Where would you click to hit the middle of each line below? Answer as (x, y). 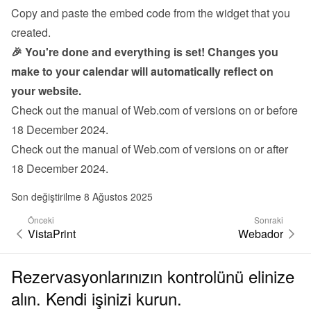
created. (31, 32)
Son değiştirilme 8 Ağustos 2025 (82, 196)
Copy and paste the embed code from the (114, 13)
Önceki (41, 220)
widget (232, 13)
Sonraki (269, 220)
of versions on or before (240, 110)
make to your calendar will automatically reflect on (142, 71)
